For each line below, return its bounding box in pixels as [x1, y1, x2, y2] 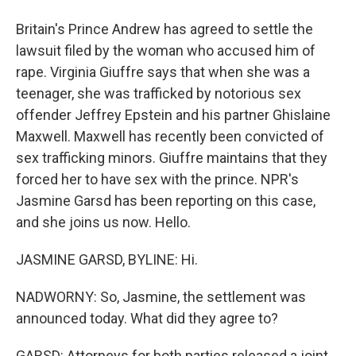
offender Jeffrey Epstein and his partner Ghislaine [16, 106, 331, 123]
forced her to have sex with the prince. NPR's [16, 171, 299, 188]
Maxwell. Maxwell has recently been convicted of [16, 128, 324, 145]
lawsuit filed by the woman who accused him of [16, 42, 315, 59]
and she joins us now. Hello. [16, 214, 191, 230]
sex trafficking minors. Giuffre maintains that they [16, 149, 327, 166]
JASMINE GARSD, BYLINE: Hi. [16, 251, 198, 268]
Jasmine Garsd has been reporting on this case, [16, 192, 315, 209]
